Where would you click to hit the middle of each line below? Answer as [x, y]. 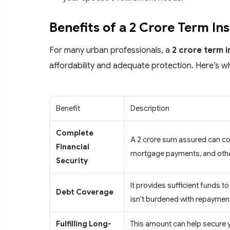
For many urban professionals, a [111, 50]
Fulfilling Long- [84, 224]
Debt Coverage [85, 192]
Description [150, 108]
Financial [73, 147]
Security [72, 160]
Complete [75, 133]
